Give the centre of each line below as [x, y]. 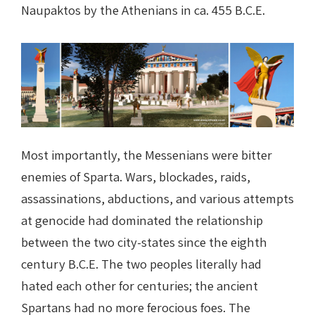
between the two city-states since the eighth [144, 242]
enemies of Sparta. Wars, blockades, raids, [136, 177]
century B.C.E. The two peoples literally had [141, 264]
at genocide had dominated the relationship [142, 220]
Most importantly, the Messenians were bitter [147, 155]
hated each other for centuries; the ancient [140, 286]
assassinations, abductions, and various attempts [157, 199]
